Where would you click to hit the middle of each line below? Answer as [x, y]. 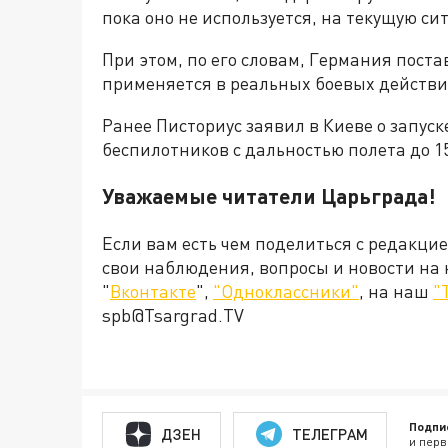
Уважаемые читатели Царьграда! [269, 196]
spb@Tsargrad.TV [173, 315]
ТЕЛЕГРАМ [329, 433]
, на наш [396, 291]
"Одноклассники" [286, 291]
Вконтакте [153, 291]
